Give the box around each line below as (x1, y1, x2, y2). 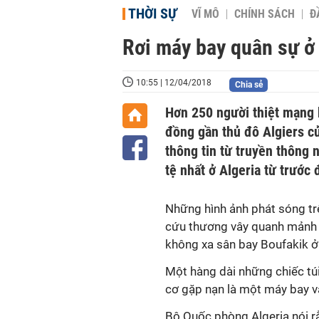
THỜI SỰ (128, 5, 177, 22)
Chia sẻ (234, 80, 263, 90)
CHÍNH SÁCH (234, 8, 295, 21)
